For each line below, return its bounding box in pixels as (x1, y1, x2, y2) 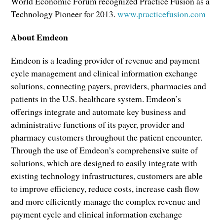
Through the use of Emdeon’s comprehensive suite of (11, 144, 198, 156)
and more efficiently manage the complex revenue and (11, 195, 201, 208)
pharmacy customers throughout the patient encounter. (11, 131, 203, 144)
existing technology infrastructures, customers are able (11, 170, 203, 182)
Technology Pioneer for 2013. (11, 7, 118, 20)
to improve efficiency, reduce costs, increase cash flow (11, 183, 200, 195)
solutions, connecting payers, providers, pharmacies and (11, 80, 207, 92)
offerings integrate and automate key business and (11, 106, 186, 118)
